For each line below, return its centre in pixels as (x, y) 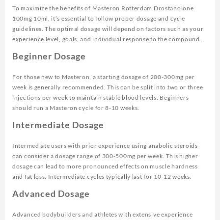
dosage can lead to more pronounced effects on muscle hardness (105, 166)
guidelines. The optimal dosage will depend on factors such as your (108, 29)
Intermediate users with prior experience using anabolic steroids (105, 146)
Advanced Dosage (51, 194)
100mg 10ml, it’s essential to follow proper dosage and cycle (99, 19)
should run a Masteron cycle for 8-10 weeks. (76, 108)
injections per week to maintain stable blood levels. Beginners (101, 98)
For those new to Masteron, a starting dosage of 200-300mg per (104, 77)
